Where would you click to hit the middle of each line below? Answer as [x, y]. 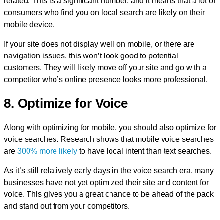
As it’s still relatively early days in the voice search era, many [109, 170]
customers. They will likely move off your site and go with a [105, 67]
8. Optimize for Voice [66, 103]
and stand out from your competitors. [67, 206]
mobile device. [29, 24]
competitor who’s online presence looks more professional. [106, 79]
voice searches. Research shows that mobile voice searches [109, 139]
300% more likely [47, 151]
